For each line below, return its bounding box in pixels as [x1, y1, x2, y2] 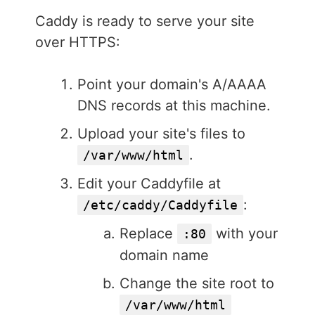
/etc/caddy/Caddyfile [83, 198, 238, 213]
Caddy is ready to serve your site [35, 13, 255, 30]
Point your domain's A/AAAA [77, 76, 266, 94]
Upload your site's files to [77, 125, 245, 143]
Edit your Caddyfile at [77, 175, 221, 193]
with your [212, 225, 278, 243]
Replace [120, 225, 177, 243]
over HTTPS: [35, 34, 120, 51]
